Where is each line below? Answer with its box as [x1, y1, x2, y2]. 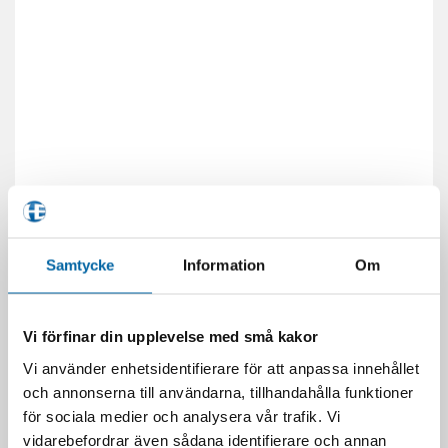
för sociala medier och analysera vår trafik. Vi [23, 407, 341, 424]
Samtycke [45, 256, 115, 274]
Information [182, 256, 266, 274]
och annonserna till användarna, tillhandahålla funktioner [23, 383, 414, 400]
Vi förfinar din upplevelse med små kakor [23, 327, 318, 345]
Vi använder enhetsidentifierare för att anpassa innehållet [23, 359, 419, 376]
